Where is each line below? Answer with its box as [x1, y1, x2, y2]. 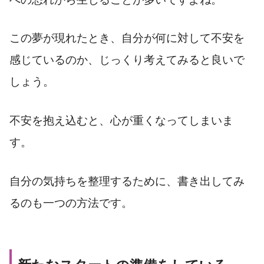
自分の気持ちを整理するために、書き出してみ [9, 174, 245, 187]
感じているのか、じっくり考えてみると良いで [9, 54, 245, 67]
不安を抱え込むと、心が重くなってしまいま [9, 114, 233, 127]
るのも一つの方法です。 [9, 196, 133, 209]
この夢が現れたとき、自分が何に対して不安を [9, 32, 245, 45]
